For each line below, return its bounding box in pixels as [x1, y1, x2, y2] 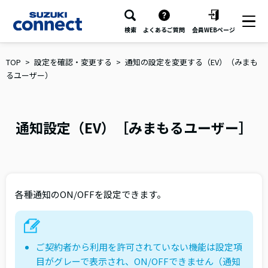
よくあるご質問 [143, 25, 185, 35]
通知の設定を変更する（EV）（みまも [125, 56, 258, 68]
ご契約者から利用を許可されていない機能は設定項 [36, 240, 242, 253]
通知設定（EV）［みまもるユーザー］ [16, 117, 252, 138]
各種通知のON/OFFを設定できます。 [15, 187, 166, 200]
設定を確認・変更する [34, 56, 112, 68]
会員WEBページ [191, 25, 235, 35]
